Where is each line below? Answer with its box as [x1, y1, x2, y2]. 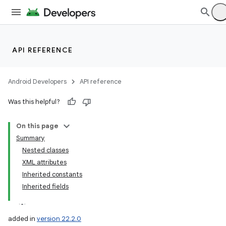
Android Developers [8, 77, 67, 86]
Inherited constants [22, 170, 82, 179]
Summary [16, 134, 45, 142]
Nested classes [22, 146, 69, 154]
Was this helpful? [8, 97, 60, 106]
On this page [16, 122, 59, 130]
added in [8, 214, 37, 223]
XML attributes [22, 158, 67, 166]
